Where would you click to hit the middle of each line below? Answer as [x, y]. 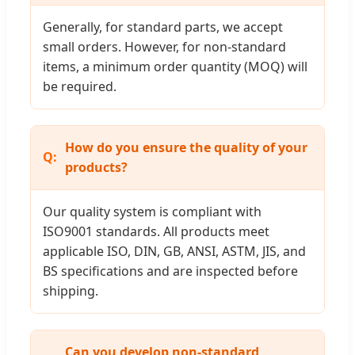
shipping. [71, 290]
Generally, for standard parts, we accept [163, 27]
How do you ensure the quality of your [186, 147]
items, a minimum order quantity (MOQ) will [175, 66]
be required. [80, 86]
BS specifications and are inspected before [170, 271]
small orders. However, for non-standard [164, 46]
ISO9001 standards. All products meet [156, 231]
